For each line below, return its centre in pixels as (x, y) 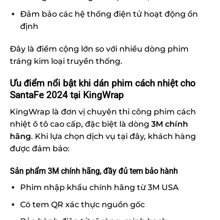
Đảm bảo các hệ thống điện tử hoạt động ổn (109, 14)
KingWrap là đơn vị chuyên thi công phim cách (103, 112)
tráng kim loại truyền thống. (66, 61)
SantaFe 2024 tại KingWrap (67, 95)
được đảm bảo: (40, 149)
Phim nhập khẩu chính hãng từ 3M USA (99, 187)
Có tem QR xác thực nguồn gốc (82, 204)
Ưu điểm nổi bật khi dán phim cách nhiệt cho (103, 83)
